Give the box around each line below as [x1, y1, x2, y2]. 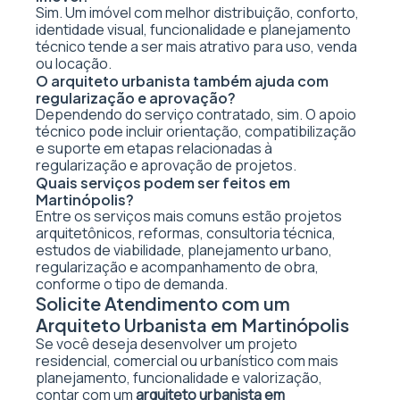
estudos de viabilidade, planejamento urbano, [36, 240, 332, 260]
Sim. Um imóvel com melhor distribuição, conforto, [36, 3, 359, 22]
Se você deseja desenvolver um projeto [36, 334, 297, 354]
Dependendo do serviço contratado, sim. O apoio [36, 104, 356, 124]
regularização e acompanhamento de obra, [36, 257, 319, 277]
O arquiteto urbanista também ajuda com [36, 71, 329, 90]
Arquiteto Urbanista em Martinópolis [36, 313, 349, 336]
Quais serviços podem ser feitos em [36, 173, 290, 192]
